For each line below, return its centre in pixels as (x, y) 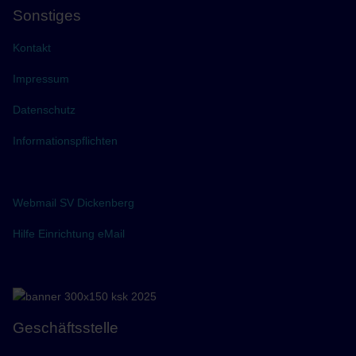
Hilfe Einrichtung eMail (69, 234)
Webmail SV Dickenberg (74, 203)
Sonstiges (47, 16)
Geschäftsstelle (66, 327)
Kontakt (32, 48)
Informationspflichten (66, 141)
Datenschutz (44, 110)
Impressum (41, 79)
